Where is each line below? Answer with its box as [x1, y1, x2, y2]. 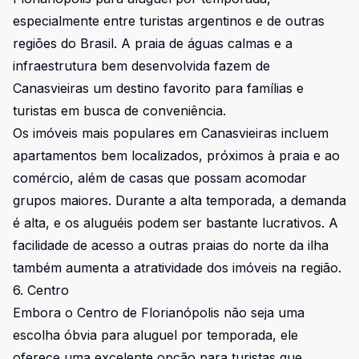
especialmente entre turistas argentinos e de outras [13, 13, 325, 29]
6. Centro [13, 282, 69, 298]
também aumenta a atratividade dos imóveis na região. [13, 260, 341, 276]
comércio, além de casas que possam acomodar [13, 170, 307, 186]
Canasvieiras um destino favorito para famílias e [13, 80, 304, 96]
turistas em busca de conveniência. [13, 103, 226, 119]
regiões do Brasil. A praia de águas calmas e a [13, 35, 292, 51]
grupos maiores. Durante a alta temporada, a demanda [13, 192, 346, 208]
